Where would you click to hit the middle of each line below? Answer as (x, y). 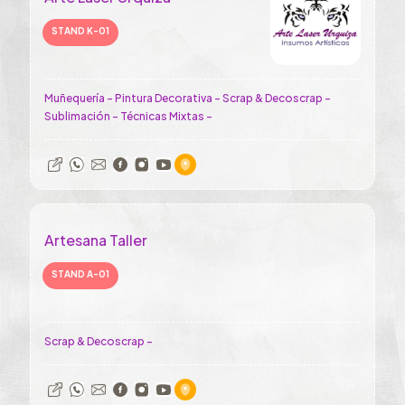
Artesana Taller (96, 240)
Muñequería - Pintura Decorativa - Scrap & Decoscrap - (188, 98)
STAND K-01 (80, 31)
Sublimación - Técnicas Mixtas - (128, 116)
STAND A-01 (80, 274)
